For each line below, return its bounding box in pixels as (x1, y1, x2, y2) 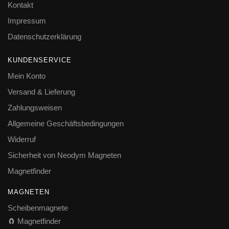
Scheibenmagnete (8, 203, 68, 212)
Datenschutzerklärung (8, 32, 81, 41)
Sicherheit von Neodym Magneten (8, 150, 121, 159)
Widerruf (8, 134, 36, 144)
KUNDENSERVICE (8, 56, 72, 64)
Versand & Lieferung (8, 87, 75, 96)
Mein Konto (8, 71, 45, 80)
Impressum (8, 16, 46, 25)
